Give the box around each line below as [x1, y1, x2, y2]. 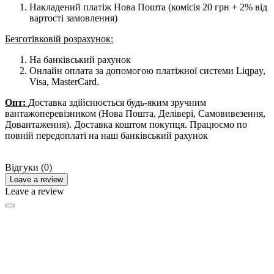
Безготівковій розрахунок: [5, 33, 113, 44]
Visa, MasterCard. [29, 76, 99, 87]
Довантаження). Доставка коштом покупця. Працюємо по [5, 119, 247, 130]
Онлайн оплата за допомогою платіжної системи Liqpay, [29, 65, 265, 76]
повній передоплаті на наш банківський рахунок [5, 130, 208, 141]
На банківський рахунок [29, 54, 131, 65]
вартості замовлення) [29, 12, 117, 23]
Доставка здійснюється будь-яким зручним [28, 97, 206, 108]
